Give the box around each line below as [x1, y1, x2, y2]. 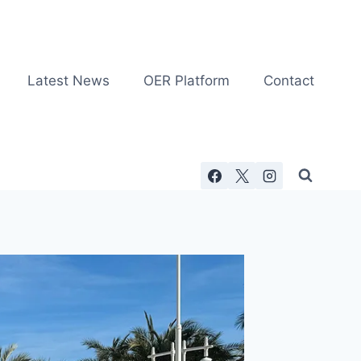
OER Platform [143, 72, 230, 89]
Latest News [27, 72, 110, 89]
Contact [263, 72, 315, 89]
